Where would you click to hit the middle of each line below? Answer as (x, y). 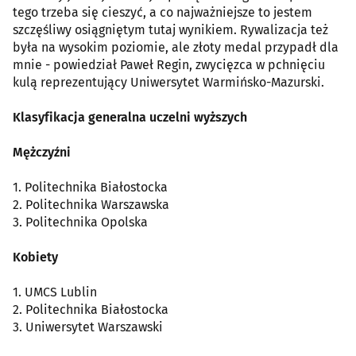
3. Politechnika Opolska (80, 222)
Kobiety (35, 257)
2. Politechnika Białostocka (91, 309)
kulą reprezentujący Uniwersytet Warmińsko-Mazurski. (168, 82)
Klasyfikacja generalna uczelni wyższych (130, 117)
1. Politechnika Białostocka (90, 187)
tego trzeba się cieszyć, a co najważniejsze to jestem (163, 12)
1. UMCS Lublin (55, 292)
